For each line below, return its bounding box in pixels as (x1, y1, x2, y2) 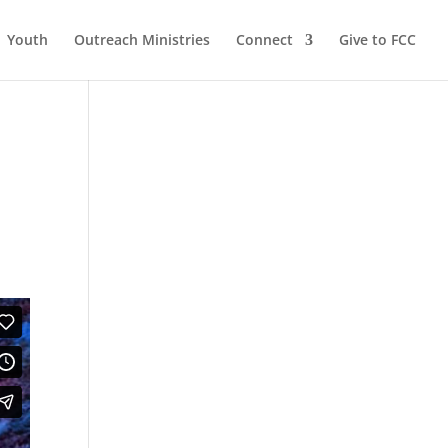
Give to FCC (339, 30, 416, 49)
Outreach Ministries (74, 30, 210, 49)
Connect (236, 30, 293, 49)
